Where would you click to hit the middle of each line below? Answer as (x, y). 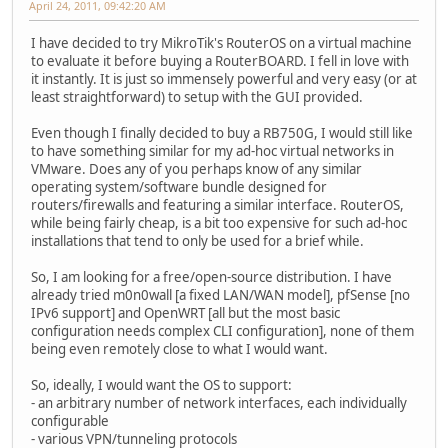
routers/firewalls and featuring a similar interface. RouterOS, (217, 205)
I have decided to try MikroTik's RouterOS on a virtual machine (221, 43)
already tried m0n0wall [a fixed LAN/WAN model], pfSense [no (220, 295)
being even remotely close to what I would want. (179, 349)
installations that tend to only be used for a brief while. (197, 241)
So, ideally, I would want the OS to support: (161, 385)
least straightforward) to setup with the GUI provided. (197, 97)
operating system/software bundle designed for (179, 187)
